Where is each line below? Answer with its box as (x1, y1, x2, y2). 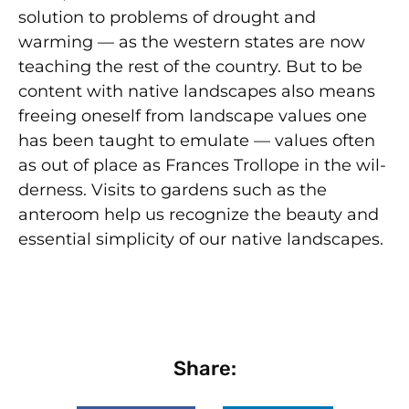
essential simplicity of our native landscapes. (18, 229, 383, 250)
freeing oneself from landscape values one (18, 106, 367, 127)
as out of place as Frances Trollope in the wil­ (18, 155, 386, 176)
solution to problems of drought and (18, 7, 316, 28)
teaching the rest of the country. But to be (18, 57, 362, 78)
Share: (173, 356, 236, 382)
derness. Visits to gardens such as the (18, 180, 327, 201)
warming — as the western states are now (18, 32, 365, 53)
